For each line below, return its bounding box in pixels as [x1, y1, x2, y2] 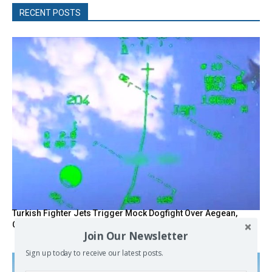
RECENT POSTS [19, 7, 81, 18]
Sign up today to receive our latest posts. [25, 248, 163, 259]
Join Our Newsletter [84, 228, 188, 243]
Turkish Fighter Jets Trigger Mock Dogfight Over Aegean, [12, 208, 237, 219]
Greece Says [12, 220, 63, 230]
